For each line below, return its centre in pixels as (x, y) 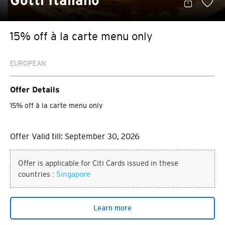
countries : (37, 174)
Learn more (113, 208)
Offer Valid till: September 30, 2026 (75, 136)
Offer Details (35, 90)
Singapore (73, 174)
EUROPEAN (28, 63)
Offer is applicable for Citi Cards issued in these (98, 163)
